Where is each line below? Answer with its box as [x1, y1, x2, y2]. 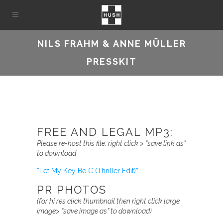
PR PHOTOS [37, 183, 107, 196]
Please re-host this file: [37, 139, 108, 147]
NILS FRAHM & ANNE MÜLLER [37, 38, 186, 49]
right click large [132, 197, 180, 205]
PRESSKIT [86, 56, 137, 67]
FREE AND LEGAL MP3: [37, 125, 173, 138]
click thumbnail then [67, 197, 132, 205]
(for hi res [37, 197, 67, 205]
